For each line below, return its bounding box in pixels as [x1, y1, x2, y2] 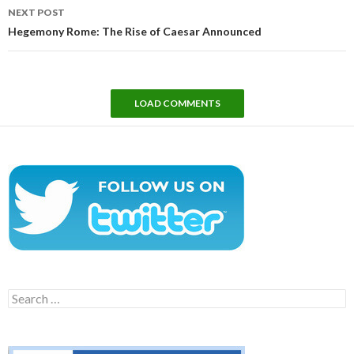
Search [7, 288, 41, 303]
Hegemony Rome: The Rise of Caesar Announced [8, 24, 262, 39]
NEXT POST [8, 6, 65, 19]
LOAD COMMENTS [134, 97, 220, 110]
